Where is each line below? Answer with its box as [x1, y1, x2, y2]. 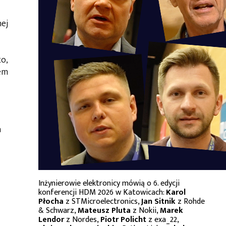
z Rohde [176, 195, 205, 208]
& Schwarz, [38, 204, 78, 217]
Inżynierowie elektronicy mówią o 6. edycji [38, 177, 180, 190]
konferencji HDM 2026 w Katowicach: [38, 186, 166, 199]
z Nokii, [131, 204, 160, 217]
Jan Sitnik [141, 195, 176, 208]
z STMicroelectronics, [64, 195, 141, 208]
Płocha [38, 195, 64, 208]
